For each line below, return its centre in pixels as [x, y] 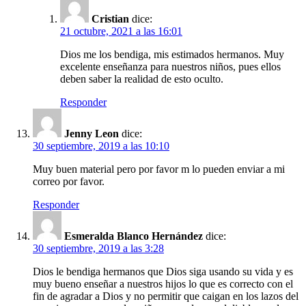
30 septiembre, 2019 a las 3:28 [98, 248]
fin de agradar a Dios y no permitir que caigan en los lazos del [166, 296]
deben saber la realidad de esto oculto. [142, 79]
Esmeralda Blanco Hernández [134, 236]
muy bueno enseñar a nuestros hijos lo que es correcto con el [163, 283]
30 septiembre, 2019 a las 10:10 [101, 145]
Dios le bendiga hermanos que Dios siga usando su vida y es [163, 271]
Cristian [110, 18]
